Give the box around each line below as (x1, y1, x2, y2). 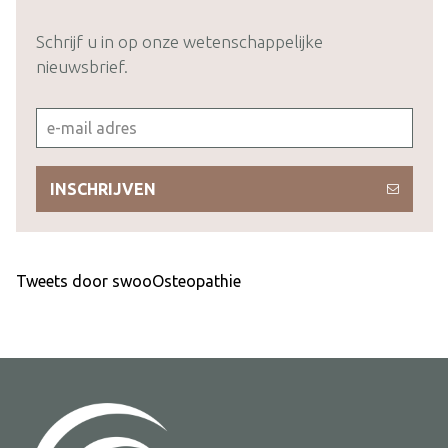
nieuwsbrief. (35, 57, 128, 77)
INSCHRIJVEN (49, 180, 156, 199)
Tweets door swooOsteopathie (15, 272, 241, 291)
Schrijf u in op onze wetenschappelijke (35, 32, 323, 52)
